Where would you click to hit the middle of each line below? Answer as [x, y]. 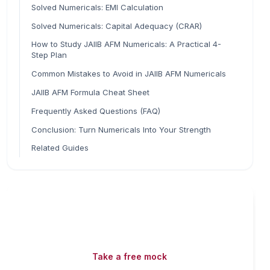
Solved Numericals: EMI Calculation [97, 7]
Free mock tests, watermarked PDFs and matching [118, 219]
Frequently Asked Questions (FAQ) [96, 111]
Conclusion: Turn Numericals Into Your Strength [121, 129]
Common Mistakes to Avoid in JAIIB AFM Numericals [128, 74]
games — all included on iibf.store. [86, 230]
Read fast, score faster [83, 202]
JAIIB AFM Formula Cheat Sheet [90, 92]
